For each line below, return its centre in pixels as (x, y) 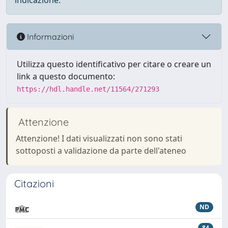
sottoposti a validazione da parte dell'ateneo (101, 151)
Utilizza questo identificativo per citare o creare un (114, 64)
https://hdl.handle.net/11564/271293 (88, 89)
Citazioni (34, 183)
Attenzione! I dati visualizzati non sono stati (99, 138)
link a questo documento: (66, 76)
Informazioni (49, 36)
